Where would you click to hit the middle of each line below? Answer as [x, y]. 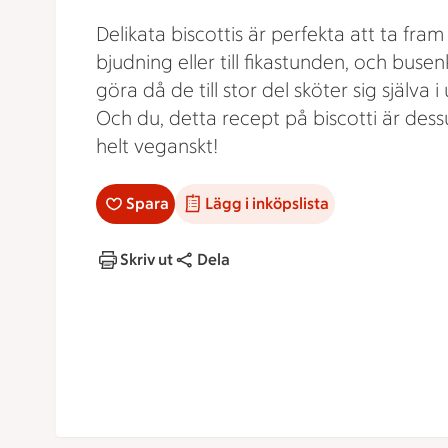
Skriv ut [146, 259]
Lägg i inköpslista [267, 203]
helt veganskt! [157, 146]
